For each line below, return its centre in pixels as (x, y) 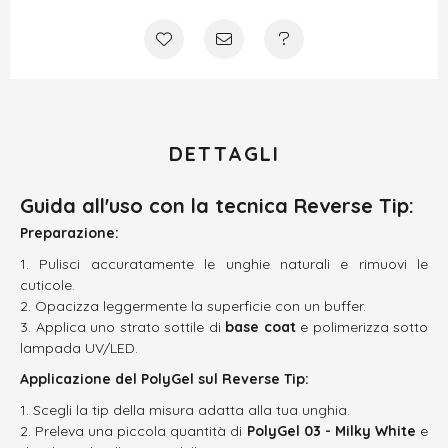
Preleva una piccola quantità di (141, 430)
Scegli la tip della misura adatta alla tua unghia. (191, 409)
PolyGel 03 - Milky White (331, 430)
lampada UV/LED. (79, 347)
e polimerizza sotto (361, 326)
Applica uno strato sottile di (130, 326)
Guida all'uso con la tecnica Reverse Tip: (217, 205)
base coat (260, 326)
